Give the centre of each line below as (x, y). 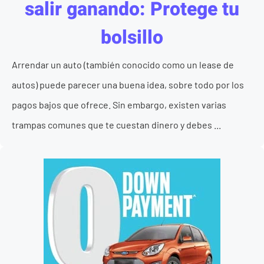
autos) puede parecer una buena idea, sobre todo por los (128, 85)
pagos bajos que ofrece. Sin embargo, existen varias (119, 105)
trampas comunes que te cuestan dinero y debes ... (116, 125)
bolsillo (132, 37)
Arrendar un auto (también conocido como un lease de (123, 65)
